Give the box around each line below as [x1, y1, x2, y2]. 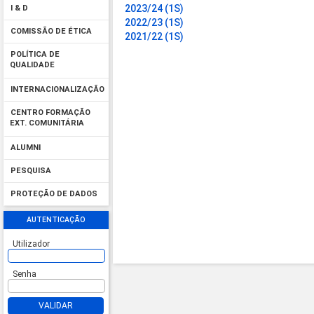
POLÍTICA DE [10, 50, 60, 60]
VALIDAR [39, 301, 73, 311]
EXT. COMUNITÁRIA [10, 118, 84, 130]
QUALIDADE [10, 60, 55, 72]
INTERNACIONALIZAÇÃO [10, 85, 104, 95]
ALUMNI [10, 143, 41, 153]
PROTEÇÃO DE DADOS [10, 189, 97, 199]
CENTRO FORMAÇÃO [10, 108, 90, 118]
